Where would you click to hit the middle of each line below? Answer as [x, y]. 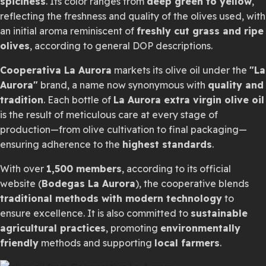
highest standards [167, 144]
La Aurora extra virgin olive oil [189, 100]
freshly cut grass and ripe [200, 31]
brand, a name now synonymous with [123, 85]
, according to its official [176, 169]
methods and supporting [96, 243]
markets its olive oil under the [180, 70]
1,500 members [84, 169]
